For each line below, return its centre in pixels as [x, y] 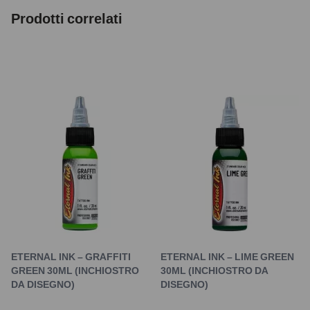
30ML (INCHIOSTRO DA [215, 270]
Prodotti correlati [67, 19]
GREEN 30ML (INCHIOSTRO [75, 270]
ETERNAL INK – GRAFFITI [71, 256]
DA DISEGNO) [43, 284]
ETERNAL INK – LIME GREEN [227, 256]
